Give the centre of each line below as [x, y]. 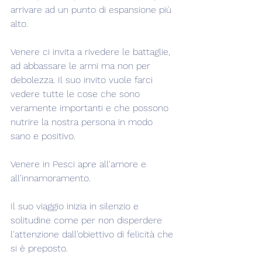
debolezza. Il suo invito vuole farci [83, 80]
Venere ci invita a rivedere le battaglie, [92, 52]
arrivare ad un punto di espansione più [92, 10]
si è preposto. [39, 248]
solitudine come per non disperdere [88, 220]
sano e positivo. [43, 136]
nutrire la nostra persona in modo [83, 122]
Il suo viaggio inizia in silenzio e [76, 206]
